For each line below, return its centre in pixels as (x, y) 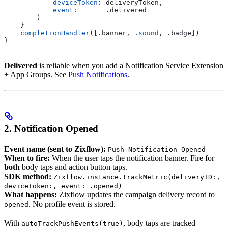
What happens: (31, 195)
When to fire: (27, 158)
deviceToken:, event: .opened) (63, 186)
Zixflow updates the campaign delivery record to (136, 195)
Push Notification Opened (157, 150)
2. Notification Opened (51, 129)
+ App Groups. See (36, 75)
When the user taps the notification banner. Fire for (132, 158)
